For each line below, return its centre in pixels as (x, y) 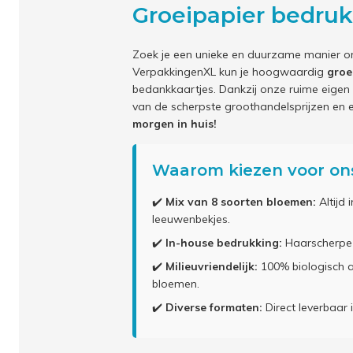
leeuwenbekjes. (191, 219)
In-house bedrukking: (224, 243)
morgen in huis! (175, 124)
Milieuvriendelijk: (212, 266)
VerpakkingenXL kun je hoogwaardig (230, 72)
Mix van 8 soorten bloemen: (241, 202)
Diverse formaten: (214, 307)
